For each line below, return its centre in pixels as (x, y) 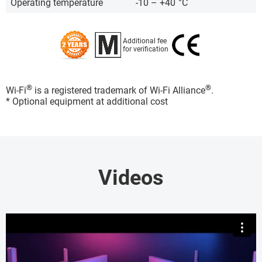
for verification (146, 49)
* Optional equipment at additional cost (87, 102)
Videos (131, 178)
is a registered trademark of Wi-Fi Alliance (119, 91)
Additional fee (145, 41)
